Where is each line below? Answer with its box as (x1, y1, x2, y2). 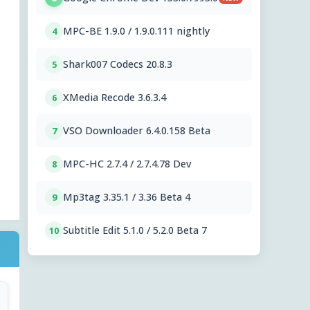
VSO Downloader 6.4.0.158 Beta (63, 124, 210, 138)
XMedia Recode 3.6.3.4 (63, 91, 166, 104)
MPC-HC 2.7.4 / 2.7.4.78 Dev (63, 157, 191, 171)
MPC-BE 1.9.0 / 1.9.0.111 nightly (63, 24, 210, 38)
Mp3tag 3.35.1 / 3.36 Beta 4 (63, 190, 190, 204)
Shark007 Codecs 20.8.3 (63, 57, 172, 71)
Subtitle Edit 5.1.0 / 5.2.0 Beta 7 (63, 224, 207, 237)
